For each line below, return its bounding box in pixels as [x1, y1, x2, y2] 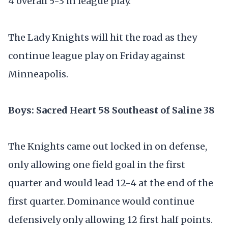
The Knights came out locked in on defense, [8, 140, 207, 152]
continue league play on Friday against [8, 49, 185, 62]
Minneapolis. [8, 68, 68, 80]
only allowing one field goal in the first [8, 158, 185, 170]
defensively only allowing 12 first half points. [8, 213, 213, 225]
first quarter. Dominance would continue [8, 195, 194, 207]
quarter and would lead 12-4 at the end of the [8, 177, 213, 189]
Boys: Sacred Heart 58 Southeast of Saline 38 [8, 104, 215, 116]
